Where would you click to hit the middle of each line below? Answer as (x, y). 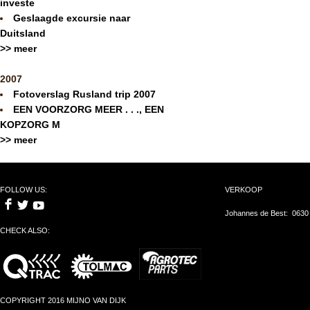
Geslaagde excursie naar (72, 18)
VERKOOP (244, 190)
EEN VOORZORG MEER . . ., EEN (89, 109)
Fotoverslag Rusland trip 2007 (84, 94)
